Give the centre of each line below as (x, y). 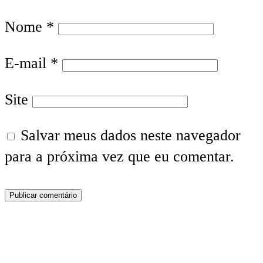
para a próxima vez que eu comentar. (119, 157)
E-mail (28, 63)
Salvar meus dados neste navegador (131, 136)
